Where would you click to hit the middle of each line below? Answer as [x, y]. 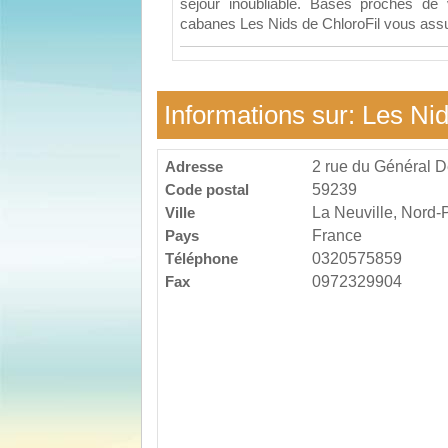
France [337, 235]
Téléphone [201, 258]
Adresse [194, 166]
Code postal [207, 189]
